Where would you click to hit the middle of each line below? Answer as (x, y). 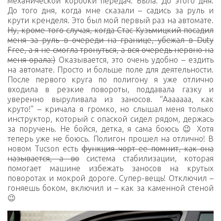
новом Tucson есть (45, 149)
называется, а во (43, 159)
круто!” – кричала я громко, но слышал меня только (110, 109)
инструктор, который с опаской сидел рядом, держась (110, 119)
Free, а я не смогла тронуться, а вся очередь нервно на (110, 50)
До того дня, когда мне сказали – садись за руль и (110, 11)
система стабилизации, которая (147, 159)
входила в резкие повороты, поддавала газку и (110, 90)
